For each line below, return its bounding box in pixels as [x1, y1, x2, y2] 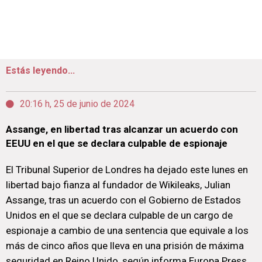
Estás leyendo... [6, 65, 75, 76]
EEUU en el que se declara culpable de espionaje [6, 137, 227, 149]
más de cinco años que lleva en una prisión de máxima [6, 240, 244, 251]
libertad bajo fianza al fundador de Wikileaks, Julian [6, 179, 230, 191]
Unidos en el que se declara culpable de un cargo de [6, 209, 233, 221]
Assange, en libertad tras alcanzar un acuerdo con [6, 123, 238, 135]
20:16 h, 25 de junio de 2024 [20, 98, 135, 109]
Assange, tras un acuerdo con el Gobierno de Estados [6, 194, 241, 206]
